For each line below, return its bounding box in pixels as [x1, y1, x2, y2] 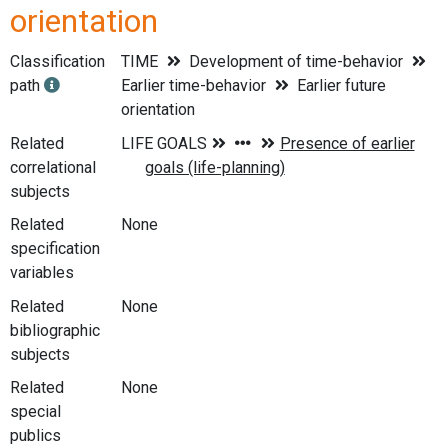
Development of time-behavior [185, 52, 408, 71]
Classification [10, 52, 105, 71]
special [10, 402, 61, 422]
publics [10, 426, 61, 446]
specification [10, 239, 100, 259]
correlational [10, 157, 96, 177]
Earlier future [293, 76, 387, 95]
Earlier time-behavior [120, 76, 270, 95]
